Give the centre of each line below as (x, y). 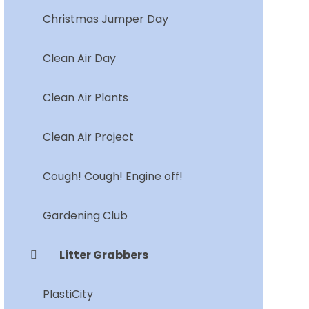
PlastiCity (68, 294)
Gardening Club (85, 215)
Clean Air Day (79, 58)
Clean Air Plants (85, 97)
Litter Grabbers (103, 255)
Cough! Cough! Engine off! (112, 176)
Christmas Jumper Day (105, 19)
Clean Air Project (88, 137)
